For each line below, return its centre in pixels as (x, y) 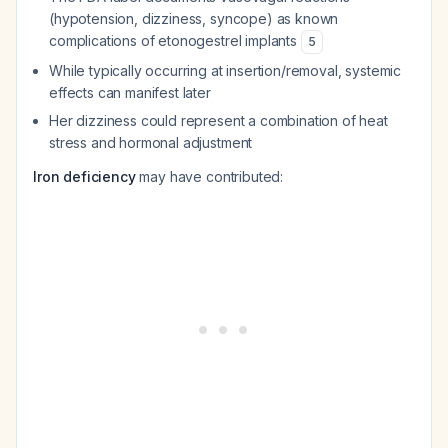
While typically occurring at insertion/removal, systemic (225, 70)
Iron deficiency (84, 176)
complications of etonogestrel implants (175, 40)
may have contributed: (209, 176)
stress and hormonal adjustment (151, 142)
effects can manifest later (130, 92)
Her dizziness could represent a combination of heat (218, 120)
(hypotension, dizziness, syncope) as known (194, 18)
